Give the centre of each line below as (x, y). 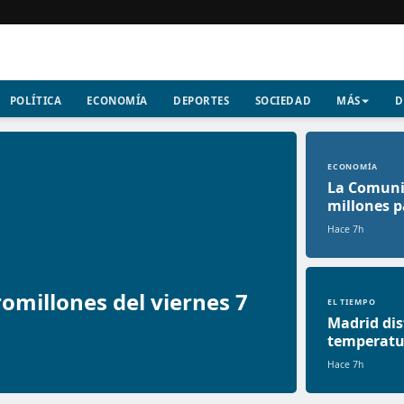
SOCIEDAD (283, 101)
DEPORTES (201, 101)
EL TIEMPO (351, 302)
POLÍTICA (36, 101)
